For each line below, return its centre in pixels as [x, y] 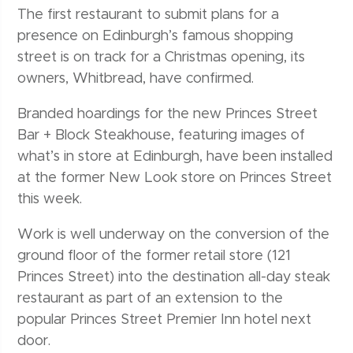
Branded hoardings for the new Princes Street [168, 115]
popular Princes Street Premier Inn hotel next [165, 320]
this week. [50, 200]
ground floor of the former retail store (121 [154, 256]
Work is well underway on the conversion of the [174, 235]
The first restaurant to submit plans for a [149, 15]
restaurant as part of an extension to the [150, 299]
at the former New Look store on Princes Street [175, 178]
